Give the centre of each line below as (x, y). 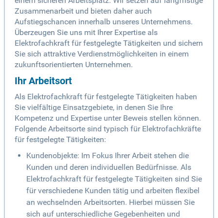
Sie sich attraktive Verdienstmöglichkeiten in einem (102, 54)
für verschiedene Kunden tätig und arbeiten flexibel (113, 191)
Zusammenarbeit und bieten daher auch (83, 11)
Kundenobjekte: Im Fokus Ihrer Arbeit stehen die (108, 156)
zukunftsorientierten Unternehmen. (74, 65)
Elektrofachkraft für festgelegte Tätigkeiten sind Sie (114, 179)
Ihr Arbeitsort (43, 81)
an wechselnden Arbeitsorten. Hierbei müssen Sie (110, 202)
